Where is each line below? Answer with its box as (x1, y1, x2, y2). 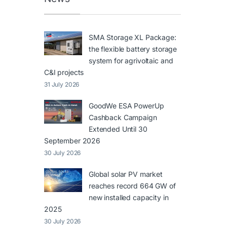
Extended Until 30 (89, 125, 147, 134)
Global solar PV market (89, 170, 163, 179)
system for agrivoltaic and (89, 56, 173, 65)
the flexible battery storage (89, 45, 177, 54)
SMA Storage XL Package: (89, 33, 176, 42)
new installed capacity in (89, 193, 169, 202)
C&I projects (44, 68, 84, 77)
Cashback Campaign (89, 113, 157, 122)
